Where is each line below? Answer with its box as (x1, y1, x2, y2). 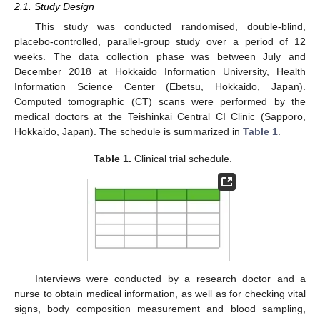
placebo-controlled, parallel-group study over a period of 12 (14, 36, 306, 47)
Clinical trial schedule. (131, 153, 233, 165)
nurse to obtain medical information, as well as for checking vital (14, 287, 306, 299)
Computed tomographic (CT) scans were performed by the (14, 96, 306, 107)
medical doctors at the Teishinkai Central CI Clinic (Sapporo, (14, 111, 306, 122)
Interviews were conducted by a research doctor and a (34, 272, 306, 284)
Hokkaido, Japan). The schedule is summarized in (14, 126, 243, 137)
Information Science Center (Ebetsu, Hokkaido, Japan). (14, 81, 306, 92)
